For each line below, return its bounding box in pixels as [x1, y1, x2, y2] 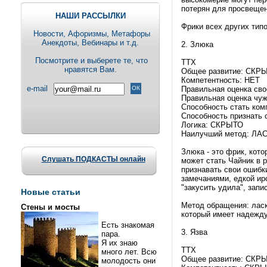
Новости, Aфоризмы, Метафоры [30, 29, 150, 38]
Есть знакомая [101, 221, 154, 229]
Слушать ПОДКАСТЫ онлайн [41, 155, 145, 163]
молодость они [101, 256, 156, 265]
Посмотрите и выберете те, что [33, 56, 148, 65]
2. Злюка [181, 40, 213, 49]
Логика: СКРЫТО [181, 120, 243, 129]
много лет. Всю [101, 247, 157, 256]
